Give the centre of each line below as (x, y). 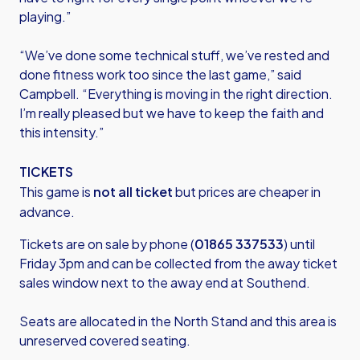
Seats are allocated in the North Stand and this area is (178, 321)
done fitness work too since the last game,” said (160, 74)
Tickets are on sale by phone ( (107, 244)
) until (299, 244)
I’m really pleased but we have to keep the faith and (172, 113)
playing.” (45, 16)
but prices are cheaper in (247, 192)
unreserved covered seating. (105, 340)
